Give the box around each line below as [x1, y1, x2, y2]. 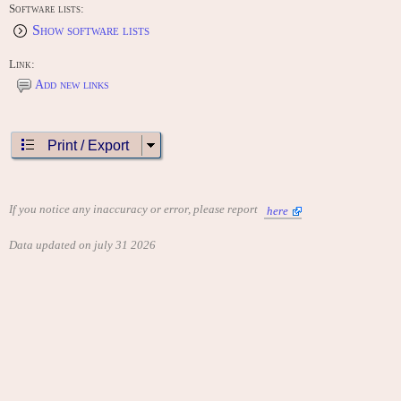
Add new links [35, 78, 109, 92]
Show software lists [32, 22, 149, 38]
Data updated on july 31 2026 [9, 238, 156, 252]
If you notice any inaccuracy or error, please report [9, 202, 260, 217]
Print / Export [47, 138, 129, 154]
